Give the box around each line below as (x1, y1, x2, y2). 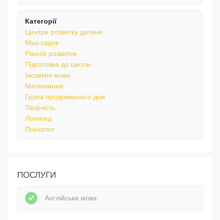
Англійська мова (45, 194, 97, 202)
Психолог (25, 125, 55, 133)
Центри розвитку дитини (25, 27, 103, 36)
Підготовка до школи (25, 60, 91, 68)
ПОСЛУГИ (17, 170, 56, 180)
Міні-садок (25, 38, 58, 47)
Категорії (25, 17, 56, 25)
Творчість (25, 103, 55, 111)
